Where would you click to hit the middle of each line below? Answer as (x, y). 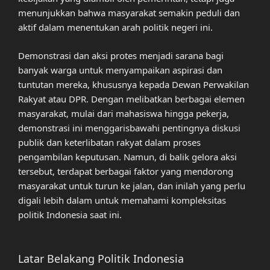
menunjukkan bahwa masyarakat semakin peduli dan (129, 13)
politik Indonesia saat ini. (70, 214)
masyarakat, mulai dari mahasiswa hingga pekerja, (124, 113)
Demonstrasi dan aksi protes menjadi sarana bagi (121, 55)
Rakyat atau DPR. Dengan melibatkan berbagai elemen (131, 99)
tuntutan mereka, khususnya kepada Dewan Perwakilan (133, 84)
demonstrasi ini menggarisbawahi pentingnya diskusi (129, 127)
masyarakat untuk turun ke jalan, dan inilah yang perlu (132, 185)
